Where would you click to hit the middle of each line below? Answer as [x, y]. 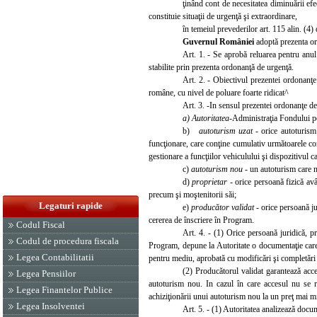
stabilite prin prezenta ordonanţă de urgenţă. [221, 67]
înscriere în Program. [218, 220]
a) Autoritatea [206, 118]
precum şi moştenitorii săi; [192, 194]
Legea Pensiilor [46, 273]
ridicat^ [276, 92]
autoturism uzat [227, 131]
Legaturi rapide [71, 206]
